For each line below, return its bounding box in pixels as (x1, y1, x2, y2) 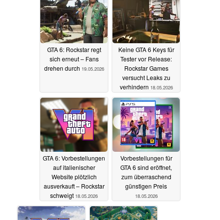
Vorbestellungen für (120, 153, 172, 162)
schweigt (50, 191, 75, 199)
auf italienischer (53, 163, 95, 171)
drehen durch (44, 63, 82, 72)
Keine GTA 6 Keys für (118, 45, 174, 54)
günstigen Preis (125, 181, 167, 190)
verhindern (119, 82, 150, 91)
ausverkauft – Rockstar (43, 181, 105, 190)
